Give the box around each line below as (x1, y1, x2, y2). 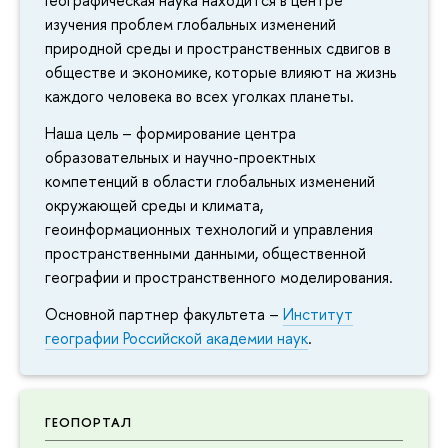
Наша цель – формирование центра (45, 122, 296, 145)
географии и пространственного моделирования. (45, 266, 393, 289)
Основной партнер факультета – (45, 303, 283, 326)
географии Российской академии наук (45, 327, 308, 350)
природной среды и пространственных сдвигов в (45, 37, 391, 60)
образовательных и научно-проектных (45, 146, 316, 169)
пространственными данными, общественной (45, 242, 366, 265)
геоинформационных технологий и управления (45, 218, 373, 241)
